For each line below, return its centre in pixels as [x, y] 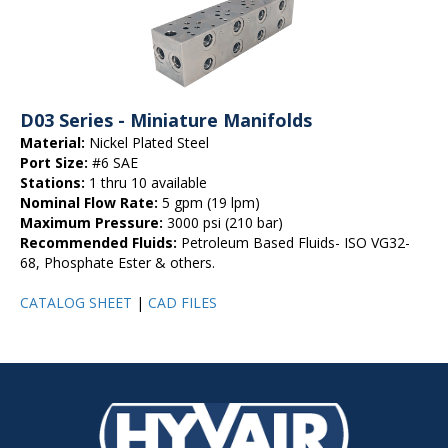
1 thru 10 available [146, 183]
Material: [52, 143]
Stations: [52, 183]
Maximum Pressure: [91, 223]
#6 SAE [113, 163]
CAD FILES [182, 303]
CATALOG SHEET [76, 303]
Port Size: [54, 163]
